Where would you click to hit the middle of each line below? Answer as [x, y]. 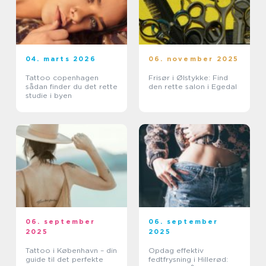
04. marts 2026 [61, 59]
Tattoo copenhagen [62, 78]
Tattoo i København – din [71, 251]
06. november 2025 [194, 59]
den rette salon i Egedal [193, 87]
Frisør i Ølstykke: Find [188, 78]
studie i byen [49, 96]
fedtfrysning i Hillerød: [188, 259]
